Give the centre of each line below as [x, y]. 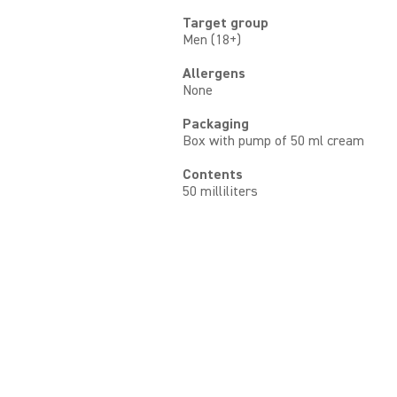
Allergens [214, 74]
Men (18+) [212, 40]
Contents [213, 175]
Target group [226, 23]
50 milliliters [221, 192]
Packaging [216, 125]
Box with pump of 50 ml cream [274, 141]
